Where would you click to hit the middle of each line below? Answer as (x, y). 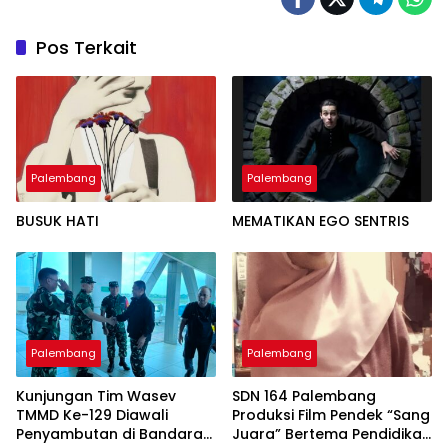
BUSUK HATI (57, 220)
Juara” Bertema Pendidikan (331, 434)
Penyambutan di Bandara (109, 434)
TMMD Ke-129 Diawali (92, 415)
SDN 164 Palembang (304, 396)
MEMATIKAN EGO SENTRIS (320, 220)
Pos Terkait (86, 47)
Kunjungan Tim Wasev (96, 396)
